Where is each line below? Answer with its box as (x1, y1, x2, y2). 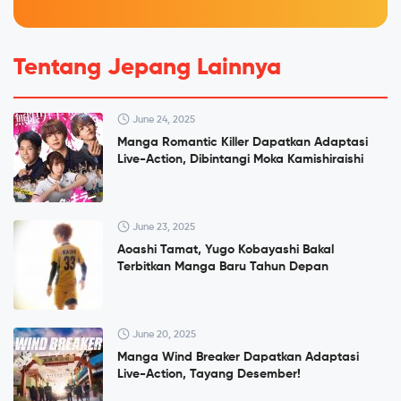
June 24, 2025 (130, 115, 195, 125)
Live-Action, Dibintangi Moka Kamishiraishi (117, 153, 363, 166)
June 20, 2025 (130, 329, 196, 340)
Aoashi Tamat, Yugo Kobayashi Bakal (117, 243, 334, 257)
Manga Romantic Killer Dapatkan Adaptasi (117, 136, 368, 149)
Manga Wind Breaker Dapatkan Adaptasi (117, 351, 359, 364)
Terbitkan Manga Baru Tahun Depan (117, 260, 328, 274)
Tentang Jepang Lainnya (13, 56, 281, 81)
